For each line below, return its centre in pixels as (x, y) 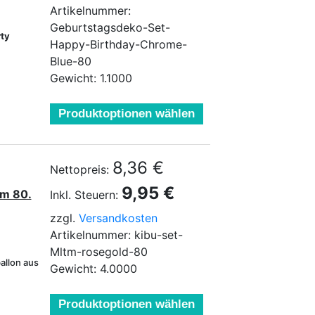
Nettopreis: (79, 169)
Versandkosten (118, 218)
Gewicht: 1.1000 (91, 78)
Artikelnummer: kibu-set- (116, 235)
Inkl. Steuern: (84, 195)
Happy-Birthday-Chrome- (118, 44)
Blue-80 (71, 61)
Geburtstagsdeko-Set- (110, 27)
